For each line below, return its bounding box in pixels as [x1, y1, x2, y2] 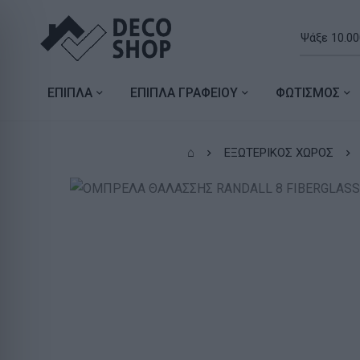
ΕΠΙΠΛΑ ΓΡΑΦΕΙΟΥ [129, 84, 238, 100]
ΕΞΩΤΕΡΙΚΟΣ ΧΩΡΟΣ [223, 145, 333, 160]
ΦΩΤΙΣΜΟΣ [275, 84, 340, 100]
